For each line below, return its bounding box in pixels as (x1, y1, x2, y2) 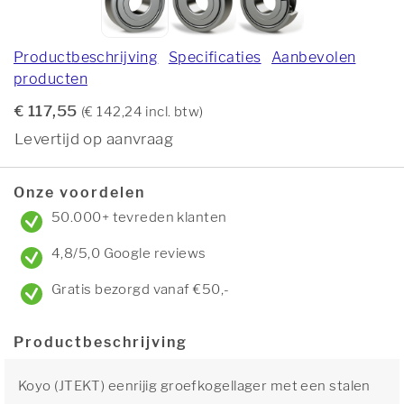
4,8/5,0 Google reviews (51, 245, 207, 262)
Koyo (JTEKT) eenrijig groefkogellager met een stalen (18, 378, 371, 394)
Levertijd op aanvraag (14, 130, 174, 148)
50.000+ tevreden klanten (51, 209, 227, 225)
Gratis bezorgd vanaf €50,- (51, 281, 230, 298)
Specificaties (168, 49, 262, 66)
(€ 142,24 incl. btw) (80, 104, 204, 120)
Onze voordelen (14, 184, 145, 201)
